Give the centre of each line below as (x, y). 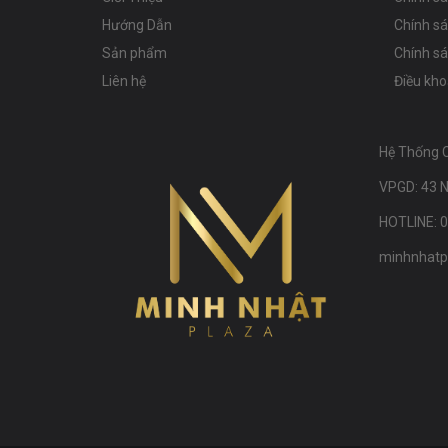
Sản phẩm (134, 53)
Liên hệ (124, 81)
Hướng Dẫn (137, 25)
